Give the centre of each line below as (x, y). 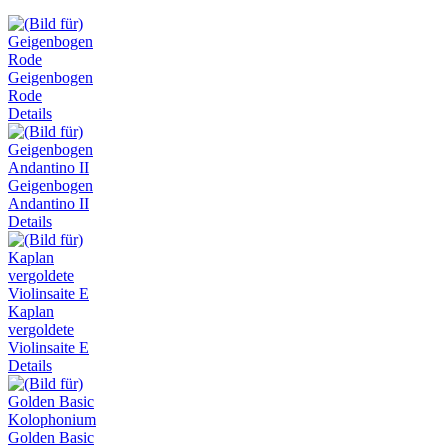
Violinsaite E (48, 348)
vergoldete (41, 330)
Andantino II (48, 204)
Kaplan (31, 312)
